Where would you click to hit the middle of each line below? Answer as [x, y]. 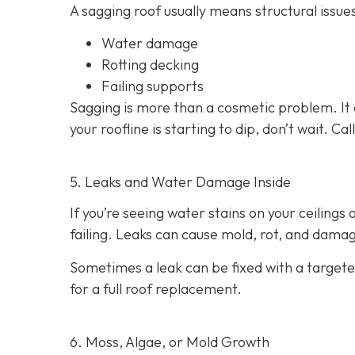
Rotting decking [150, 65]
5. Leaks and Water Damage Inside [180, 182]
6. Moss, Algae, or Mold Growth [170, 342]
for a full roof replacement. [156, 288]
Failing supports [153, 86]
